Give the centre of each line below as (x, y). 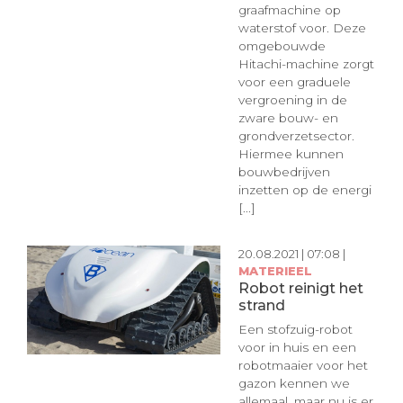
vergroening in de (292, 99)
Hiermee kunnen (291, 153)
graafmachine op (289, 9)
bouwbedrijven (284, 171)
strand (261, 305)
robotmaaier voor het (303, 365)
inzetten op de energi (304, 189)
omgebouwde (282, 45)
